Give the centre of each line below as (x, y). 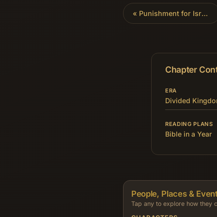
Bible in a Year (188, 134)
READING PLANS (189, 124)
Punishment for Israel (170, 13)
